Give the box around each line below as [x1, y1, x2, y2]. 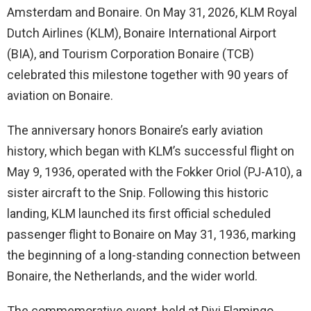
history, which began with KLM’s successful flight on [7, 144, 294, 159]
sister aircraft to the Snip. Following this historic [7, 185, 269, 201]
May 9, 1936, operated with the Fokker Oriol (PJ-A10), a [7, 165, 302, 180]
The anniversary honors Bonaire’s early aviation [7, 123, 263, 138]
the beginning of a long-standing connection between [7, 248, 301, 263]
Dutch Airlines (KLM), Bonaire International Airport [7, 26, 276, 41]
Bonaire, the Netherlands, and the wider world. [7, 269, 258, 284]
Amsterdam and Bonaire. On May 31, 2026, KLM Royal [7, 5, 297, 20]
